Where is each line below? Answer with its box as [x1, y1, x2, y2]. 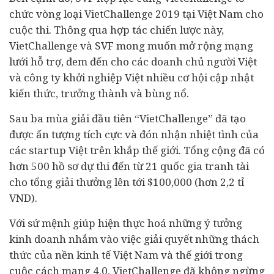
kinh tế [76, 248, 111, 262]
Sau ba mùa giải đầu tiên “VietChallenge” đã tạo [9, 111, 246, 125]
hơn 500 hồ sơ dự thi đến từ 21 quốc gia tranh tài [9, 159, 249, 173]
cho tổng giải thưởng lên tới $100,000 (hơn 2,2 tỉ [9, 175, 244, 189]
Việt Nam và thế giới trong [111, 248, 243, 262]
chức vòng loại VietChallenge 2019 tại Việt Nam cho [9, 7, 264, 21]
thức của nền [9, 248, 76, 262]
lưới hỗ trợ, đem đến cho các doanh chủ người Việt [9, 54, 257, 68]
